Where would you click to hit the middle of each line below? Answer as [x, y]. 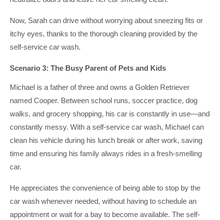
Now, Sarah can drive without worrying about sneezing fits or [106, 20]
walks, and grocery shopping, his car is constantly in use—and [110, 114]
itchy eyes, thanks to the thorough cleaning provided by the [104, 34]
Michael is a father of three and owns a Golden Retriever [100, 87]
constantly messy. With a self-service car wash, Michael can [107, 127]
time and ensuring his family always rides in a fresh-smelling [106, 153]
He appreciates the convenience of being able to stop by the [105, 188]
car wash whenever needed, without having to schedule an [103, 201]
